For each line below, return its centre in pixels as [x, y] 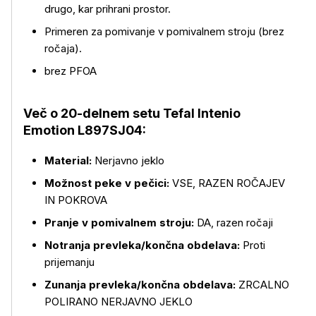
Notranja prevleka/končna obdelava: [142, 245]
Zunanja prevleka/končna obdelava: [140, 285]
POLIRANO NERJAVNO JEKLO [119, 302]
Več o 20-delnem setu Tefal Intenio [132, 113]
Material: [68, 160]
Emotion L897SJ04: [85, 130]
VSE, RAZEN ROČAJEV [227, 183]
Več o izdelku [55, 122]
